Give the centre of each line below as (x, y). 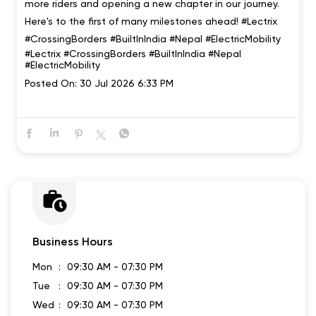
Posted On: (51, 83)
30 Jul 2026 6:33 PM (127, 83)
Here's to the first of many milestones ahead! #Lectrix (151, 21)
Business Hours (73, 241)
